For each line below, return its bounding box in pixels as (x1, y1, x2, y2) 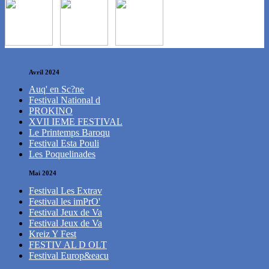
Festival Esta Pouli (29, 138, 99, 149)
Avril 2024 (29, 68, 59, 76)
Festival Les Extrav (29, 185, 102, 196)
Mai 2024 (29, 169, 56, 177)
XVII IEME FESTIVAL (29, 116, 122, 127)
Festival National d (29, 95, 100, 106)
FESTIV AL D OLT (29, 239, 107, 250)
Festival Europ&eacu (29, 250, 109, 261)
